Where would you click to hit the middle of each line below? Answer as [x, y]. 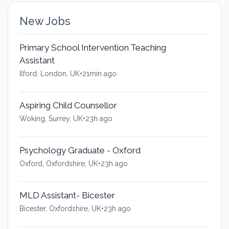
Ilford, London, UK [49, 73]
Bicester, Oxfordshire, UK [60, 208]
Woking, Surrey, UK [51, 118]
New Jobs [45, 21]
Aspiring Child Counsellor [68, 105]
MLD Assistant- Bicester [67, 195]
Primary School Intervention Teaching [93, 47]
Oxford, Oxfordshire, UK [59, 163]
